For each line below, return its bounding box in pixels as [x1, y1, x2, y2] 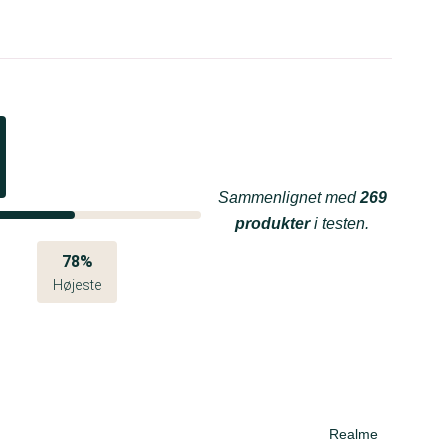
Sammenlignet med [217, 189, 360, 206]
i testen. [310, 215, 369, 232]
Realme [329, 426, 378, 442]
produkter [235, 215, 310, 232]
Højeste [53, 277, 101, 293]
